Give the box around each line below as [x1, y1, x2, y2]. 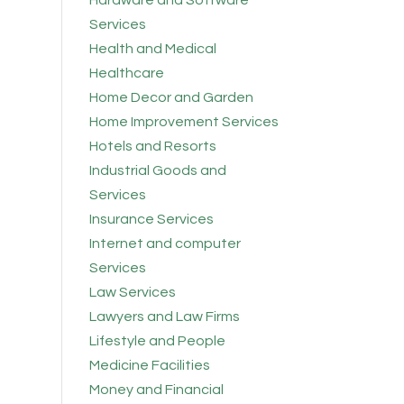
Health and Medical [88, 41, 216, 57]
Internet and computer [88, 236, 241, 252]
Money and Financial [88, 382, 224, 398]
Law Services [88, 285, 176, 300]
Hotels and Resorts [88, 139, 216, 154]
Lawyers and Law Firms [88, 309, 240, 325]
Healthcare [88, 66, 164, 81]
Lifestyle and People [88, 334, 225, 349]
